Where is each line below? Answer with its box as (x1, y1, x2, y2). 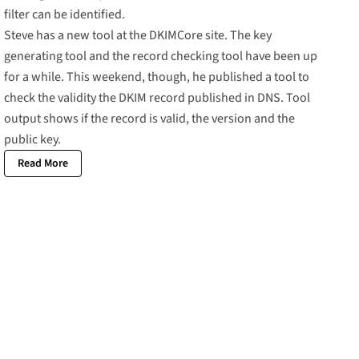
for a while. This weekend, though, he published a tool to (4, 68, 310, 87)
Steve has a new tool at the (4, 26, 150, 45)
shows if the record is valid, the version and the (41, 110, 296, 128)
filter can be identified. (4, 6, 126, 24)
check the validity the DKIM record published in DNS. (4, 89, 287, 107)
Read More (18, 155, 69, 172)
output (4, 110, 42, 128)
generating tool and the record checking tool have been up (4, 47, 318, 66)
